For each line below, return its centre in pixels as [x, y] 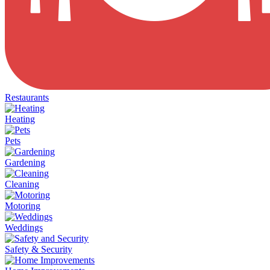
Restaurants [27, 97]
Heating [20, 119]
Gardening [25, 162]
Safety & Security [39, 249]
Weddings [24, 227]
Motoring [23, 206]
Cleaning [22, 184]
